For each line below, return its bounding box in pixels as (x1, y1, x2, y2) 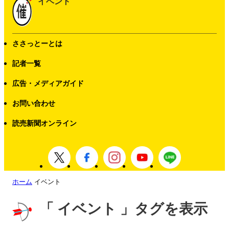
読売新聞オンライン (12, 120, 77, 127)
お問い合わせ (12, 100, 55, 107)
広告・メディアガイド (12, 80, 84, 87)
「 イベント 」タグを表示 (39, 200, 208, 217)
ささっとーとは (12, 40, 62, 48)
